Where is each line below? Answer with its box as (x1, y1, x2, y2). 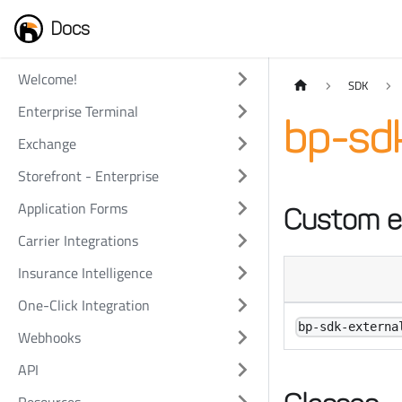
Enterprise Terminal (18, 100, 138, 122)
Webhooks (18, 327, 81, 348)
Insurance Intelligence (18, 262, 153, 284)
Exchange (18, 133, 76, 154)
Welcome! (18, 68, 77, 90)
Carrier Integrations (18, 230, 138, 251)
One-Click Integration (18, 294, 150, 316)
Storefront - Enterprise (18, 165, 159, 187)
